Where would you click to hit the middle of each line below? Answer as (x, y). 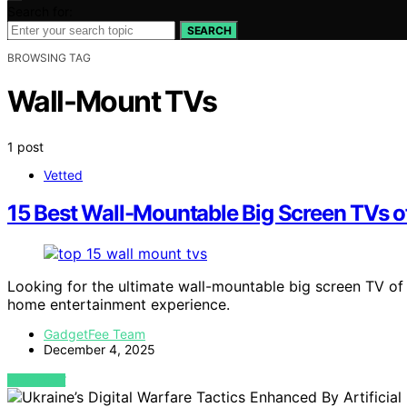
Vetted (63, 174)
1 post (25, 146)
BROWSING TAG (49, 57)
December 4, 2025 (99, 350)
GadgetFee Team (94, 334)
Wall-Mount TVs (112, 102)
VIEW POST (37, 381)
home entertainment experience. (119, 305)
